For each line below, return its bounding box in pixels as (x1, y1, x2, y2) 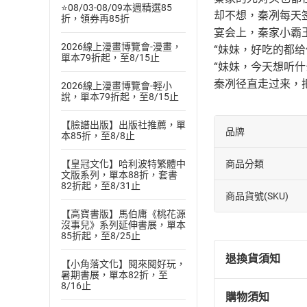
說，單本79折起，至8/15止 (61, 91, 179, 102)
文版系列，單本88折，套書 (61, 169, 177, 180)
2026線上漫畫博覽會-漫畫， (61, 41, 182, 52)
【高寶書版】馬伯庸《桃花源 (61, 208, 186, 219)
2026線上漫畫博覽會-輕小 (61, 80, 172, 91)
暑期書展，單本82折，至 (61, 269, 168, 280)
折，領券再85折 (61, 13, 130, 24)
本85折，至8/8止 (61, 130, 135, 141)
